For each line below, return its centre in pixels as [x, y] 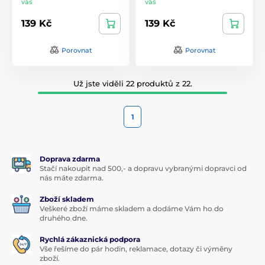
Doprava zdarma [70, 159]
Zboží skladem [67, 199]
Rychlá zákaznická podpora [90, 239]
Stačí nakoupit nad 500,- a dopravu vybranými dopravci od [143, 168]
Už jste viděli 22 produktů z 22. [132, 83]
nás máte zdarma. [72, 177]
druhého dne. [64, 218]
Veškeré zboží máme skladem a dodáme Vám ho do [132, 208]
